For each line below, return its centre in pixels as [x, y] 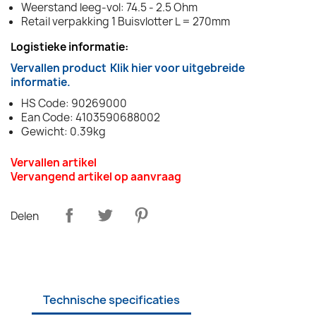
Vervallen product [59, 68]
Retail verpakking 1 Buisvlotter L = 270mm [126, 21]
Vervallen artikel [54, 162]
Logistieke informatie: [69, 47]
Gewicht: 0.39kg [63, 131]
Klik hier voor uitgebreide [177, 68]
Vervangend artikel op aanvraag [96, 176]
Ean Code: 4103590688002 [91, 117]
